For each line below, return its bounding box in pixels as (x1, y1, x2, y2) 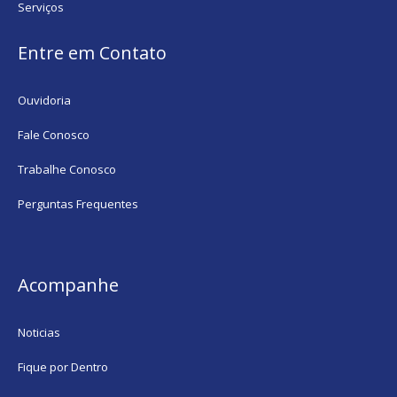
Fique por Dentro (18, 358, 109, 375)
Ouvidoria (18, 91, 72, 108)
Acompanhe (18, 272, 120, 297)
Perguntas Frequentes (18, 195, 139, 212)
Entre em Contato (18, 40, 167, 65)
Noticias (18, 323, 61, 340)
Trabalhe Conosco (18, 160, 117, 177)
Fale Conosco (18, 126, 90, 143)
